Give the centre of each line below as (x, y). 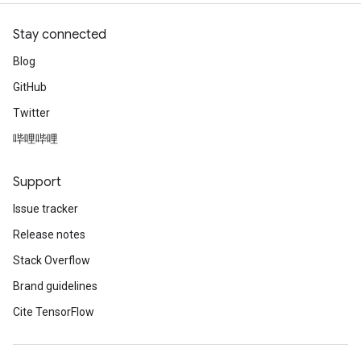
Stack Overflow (52, 260)
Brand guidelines (55, 286)
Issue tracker (46, 209)
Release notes (49, 234)
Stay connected (60, 35)
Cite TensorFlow (54, 312)
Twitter (31, 113)
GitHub (30, 87)
